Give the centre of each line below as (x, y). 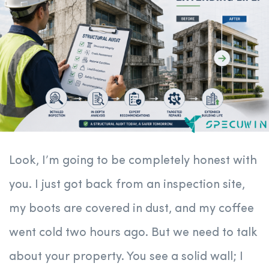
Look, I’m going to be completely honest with (133, 161)
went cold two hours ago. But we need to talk (133, 233)
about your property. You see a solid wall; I (126, 257)
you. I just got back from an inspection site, (127, 185)
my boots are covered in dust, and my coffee (131, 209)
